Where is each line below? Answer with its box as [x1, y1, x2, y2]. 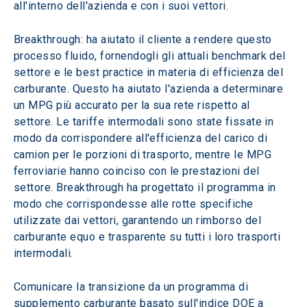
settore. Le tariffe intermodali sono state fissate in [14, 115, 277, 128]
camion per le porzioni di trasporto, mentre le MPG [14, 148, 275, 161]
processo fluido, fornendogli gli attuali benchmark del [14, 49, 289, 62]
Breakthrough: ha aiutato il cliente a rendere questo [14, 33, 275, 46]
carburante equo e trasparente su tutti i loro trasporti [14, 230, 284, 243]
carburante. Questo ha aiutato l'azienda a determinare [14, 82, 286, 95]
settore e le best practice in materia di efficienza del [14, 66, 286, 79]
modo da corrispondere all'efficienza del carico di [14, 132, 271, 145]
